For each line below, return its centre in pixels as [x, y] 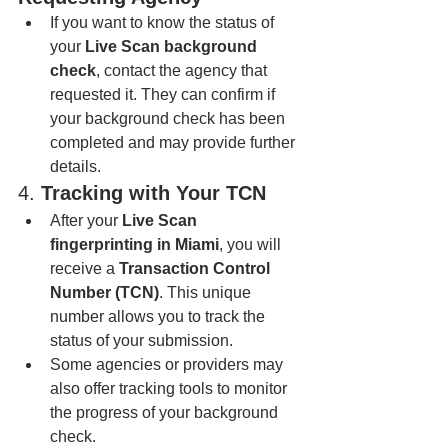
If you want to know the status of [164, 22]
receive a [84, 268]
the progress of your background [166, 412]
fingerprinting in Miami [134, 244]
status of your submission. [141, 340]
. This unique [207, 292]
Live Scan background [173, 46]
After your [86, 220]
